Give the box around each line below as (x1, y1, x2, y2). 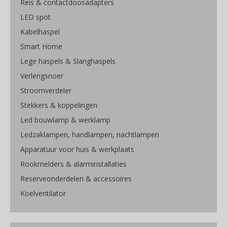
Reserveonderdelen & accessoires (20, 174, 132, 184)
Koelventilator (20, 188, 66, 199)
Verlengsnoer (20, 71, 63, 81)
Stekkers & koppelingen (20, 100, 97, 110)
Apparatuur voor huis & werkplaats (20, 144, 134, 155)
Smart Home (20, 42, 62, 52)
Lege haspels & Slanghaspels (20, 56, 116, 66)
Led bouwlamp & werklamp (20, 115, 110, 125)
